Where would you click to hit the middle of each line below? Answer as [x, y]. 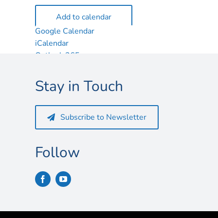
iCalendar [52, 43]
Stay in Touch [79, 86]
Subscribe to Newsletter [104, 117]
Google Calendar [65, 31]
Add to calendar [84, 17]
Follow [57, 153]
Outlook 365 [57, 55]
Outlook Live [57, 68]
